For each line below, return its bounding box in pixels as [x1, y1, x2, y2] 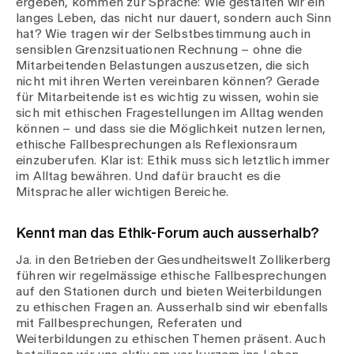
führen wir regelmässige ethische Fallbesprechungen [16, 269, 327, 282]
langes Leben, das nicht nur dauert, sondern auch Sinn [16, 12, 332, 24]
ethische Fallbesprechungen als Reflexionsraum [16, 138, 298, 151]
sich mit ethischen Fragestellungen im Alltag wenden [16, 107, 324, 119]
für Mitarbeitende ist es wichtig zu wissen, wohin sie [16, 91, 319, 104]
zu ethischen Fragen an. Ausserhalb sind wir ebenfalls [16, 301, 329, 314]
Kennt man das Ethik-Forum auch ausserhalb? [16, 227, 319, 241]
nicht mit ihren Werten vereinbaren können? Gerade [16, 75, 319, 88]
